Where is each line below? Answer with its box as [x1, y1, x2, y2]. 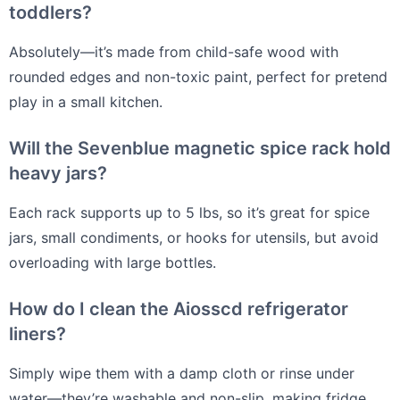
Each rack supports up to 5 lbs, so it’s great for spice [9, 203, 370, 221]
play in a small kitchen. [9, 92, 162, 111]
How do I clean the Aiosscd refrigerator [9, 297, 348, 320]
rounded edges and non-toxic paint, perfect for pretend [9, 67, 387, 86]
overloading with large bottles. [9, 253, 216, 271]
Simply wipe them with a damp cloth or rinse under [9, 363, 354, 382]
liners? [9, 322, 66, 345]
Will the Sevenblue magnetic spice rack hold [9, 137, 391, 159]
